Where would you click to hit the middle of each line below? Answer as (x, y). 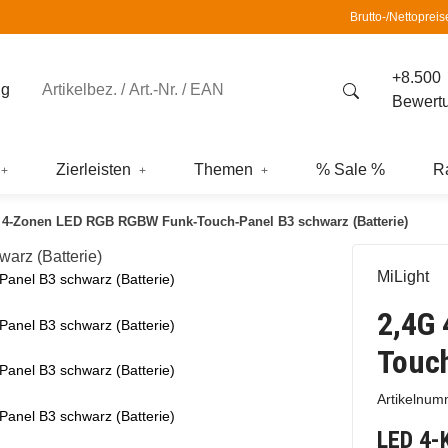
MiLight (403, 276)
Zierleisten (93, 169)
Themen (223, 169)
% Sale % (350, 169)
